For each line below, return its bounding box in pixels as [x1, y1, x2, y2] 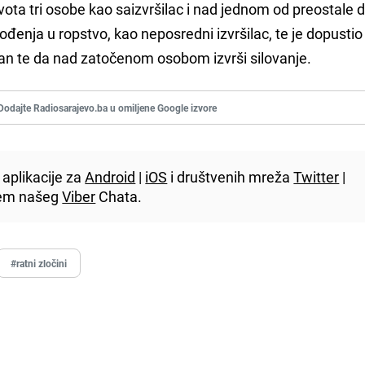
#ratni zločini [11, 257, 68, 270]
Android [85, 167, 136, 187]
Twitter [293, 167, 340, 187]
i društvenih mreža [167, 167, 294, 187]
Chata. [95, 187, 143, 207]
